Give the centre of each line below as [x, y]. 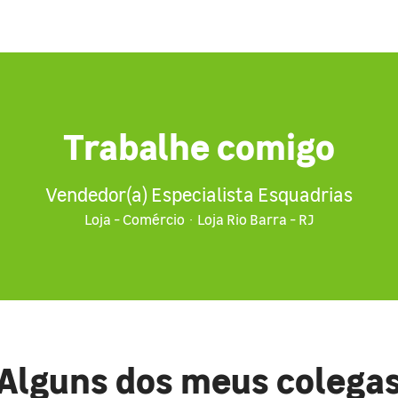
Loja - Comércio [134, 219]
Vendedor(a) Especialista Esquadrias [199, 194]
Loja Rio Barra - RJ [255, 219]
